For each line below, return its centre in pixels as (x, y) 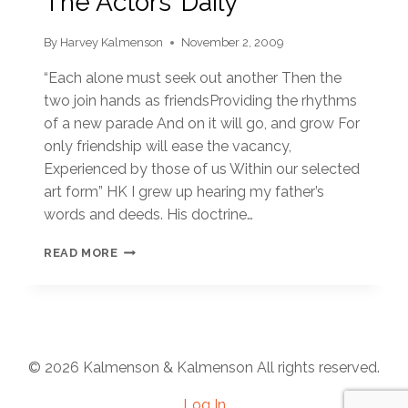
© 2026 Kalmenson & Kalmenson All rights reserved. (204, 367)
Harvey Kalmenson (112, 42)
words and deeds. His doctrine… (148, 214)
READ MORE (81, 252)
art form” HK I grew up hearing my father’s (184, 191)
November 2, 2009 (233, 42)
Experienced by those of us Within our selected (202, 168)
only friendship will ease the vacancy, (168, 146)
